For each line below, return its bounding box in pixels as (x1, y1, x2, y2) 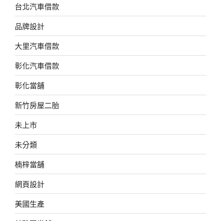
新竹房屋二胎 (15, 99, 59, 110)
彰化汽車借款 (15, 60, 59, 71)
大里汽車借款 (15, 40, 59, 51)
